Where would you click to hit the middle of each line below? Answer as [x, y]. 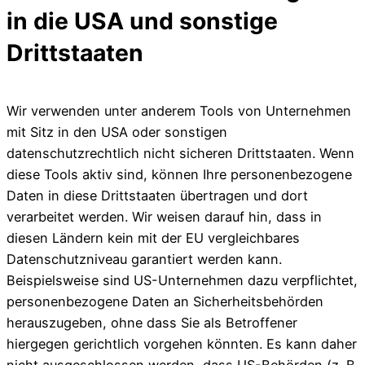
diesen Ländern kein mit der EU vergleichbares [153, 238]
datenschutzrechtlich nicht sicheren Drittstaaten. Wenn [180, 153]
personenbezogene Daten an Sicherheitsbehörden [165, 301]
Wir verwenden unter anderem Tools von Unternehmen [179, 111]
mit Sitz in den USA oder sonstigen [117, 132]
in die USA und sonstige [142, 22]
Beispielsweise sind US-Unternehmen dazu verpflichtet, [182, 280]
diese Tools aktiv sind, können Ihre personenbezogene [179, 174]
